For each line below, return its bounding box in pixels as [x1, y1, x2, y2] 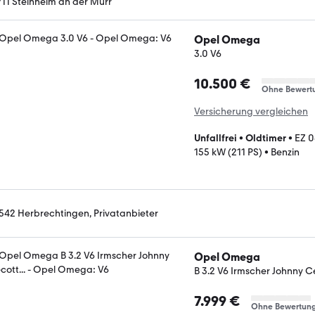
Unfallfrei [194, 131, 237, 144]
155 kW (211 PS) [194, 146, 262, 158]
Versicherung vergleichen [194, 105, 308, 117]
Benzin [271, 146, 300, 158]
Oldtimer [245, 131, 286, 144]
